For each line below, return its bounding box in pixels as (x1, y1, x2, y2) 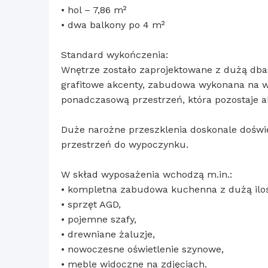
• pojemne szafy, (61, 214, 136, 226)
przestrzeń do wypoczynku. (61, 139, 188, 151)
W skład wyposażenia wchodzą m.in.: (61, 169, 232, 181)
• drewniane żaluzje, (61, 229, 155, 240)
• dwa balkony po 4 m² (61, 19, 165, 31)
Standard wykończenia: (61, 49, 168, 61)
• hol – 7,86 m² (61, 4, 127, 16)
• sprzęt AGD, (61, 199, 121, 211)
